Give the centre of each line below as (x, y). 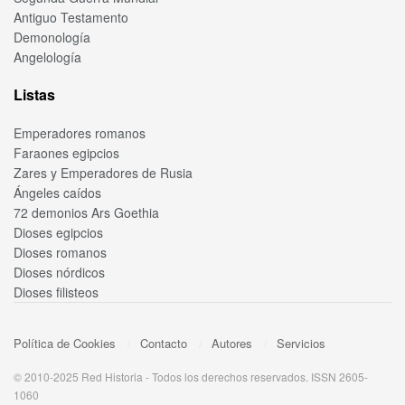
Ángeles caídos (57, 192)
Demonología (52, 37)
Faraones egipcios (66, 152)
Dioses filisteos (56, 292)
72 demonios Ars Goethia (86, 212)
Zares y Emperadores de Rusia (103, 172)
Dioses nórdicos (59, 272)
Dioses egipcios (58, 232)
